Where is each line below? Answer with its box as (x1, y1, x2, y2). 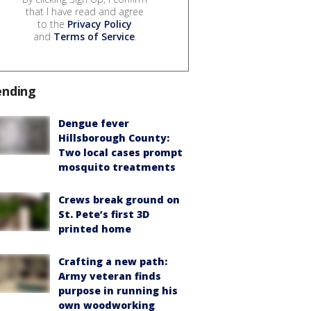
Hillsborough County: (58, 131, 169, 144)
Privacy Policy (67, 17, 132, 31)
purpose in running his (58, 283, 178, 297)
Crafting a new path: (58, 254, 167, 268)
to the (37, 17, 67, 31)
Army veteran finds (58, 269, 161, 283)
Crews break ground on (58, 192, 180, 206)
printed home (58, 221, 131, 235)
